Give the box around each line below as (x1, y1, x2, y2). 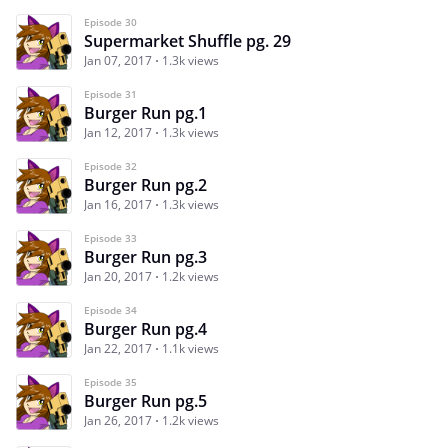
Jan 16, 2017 (84, 195, 152, 213)
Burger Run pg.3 (84, 245, 207, 268)
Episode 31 (84, 86, 137, 101)
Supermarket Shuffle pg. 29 (84, 29, 291, 52)
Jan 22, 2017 (84, 339, 152, 357)
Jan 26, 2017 (84, 411, 152, 429)
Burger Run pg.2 (84, 173, 207, 196)
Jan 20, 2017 (84, 267, 152, 285)
